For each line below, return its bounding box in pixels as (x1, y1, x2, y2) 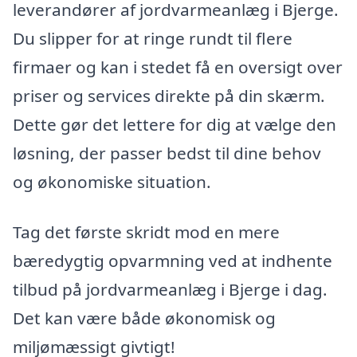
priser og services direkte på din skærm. (13, 84, 325, 107)
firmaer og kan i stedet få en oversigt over (13, 55, 343, 78)
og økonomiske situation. (13, 170, 211, 193)
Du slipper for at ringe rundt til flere (13, 26, 292, 49)
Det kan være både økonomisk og (13, 307, 276, 330)
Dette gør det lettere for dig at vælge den (13, 112, 336, 135)
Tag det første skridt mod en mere (13, 221, 280, 244)
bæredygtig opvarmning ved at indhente (13, 249, 332, 273)
